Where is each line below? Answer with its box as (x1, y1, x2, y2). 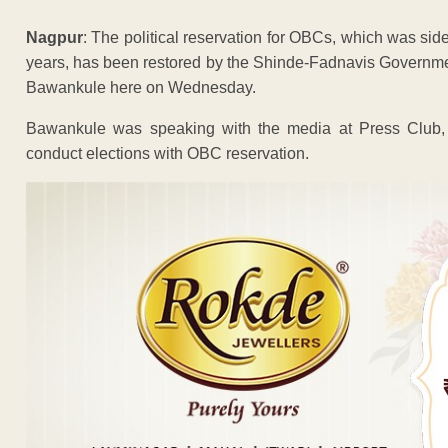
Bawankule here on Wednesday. (26, 78, 256, 96)
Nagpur (26, 28, 83, 46)
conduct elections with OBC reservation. (26, 144, 309, 162)
